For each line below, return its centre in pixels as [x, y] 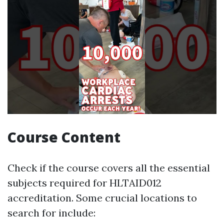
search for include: [51, 213]
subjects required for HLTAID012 [84, 183]
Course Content [64, 137]
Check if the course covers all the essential [109, 168]
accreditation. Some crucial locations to [102, 198]
